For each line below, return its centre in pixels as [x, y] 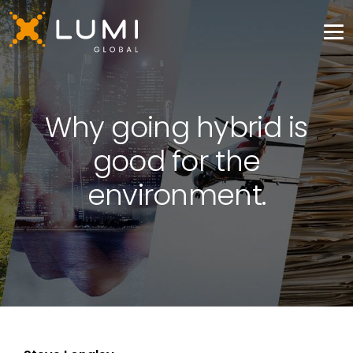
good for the [176, 161]
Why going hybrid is [176, 127]
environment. [176, 195]
